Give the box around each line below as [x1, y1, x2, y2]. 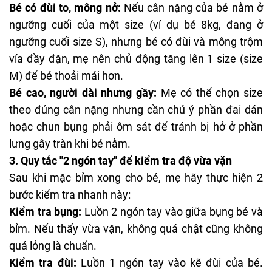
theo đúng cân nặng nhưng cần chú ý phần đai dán [9, 103, 263, 116]
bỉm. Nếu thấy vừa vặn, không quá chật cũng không [9, 222, 263, 235]
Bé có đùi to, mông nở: [9, 1, 121, 14]
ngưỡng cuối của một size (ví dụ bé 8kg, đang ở [9, 18, 263, 31]
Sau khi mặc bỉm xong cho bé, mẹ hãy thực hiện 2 [9, 171, 263, 184]
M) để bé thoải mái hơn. [9, 69, 123, 82]
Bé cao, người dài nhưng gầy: [9, 86, 157, 99]
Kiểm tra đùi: [9, 256, 76, 269]
